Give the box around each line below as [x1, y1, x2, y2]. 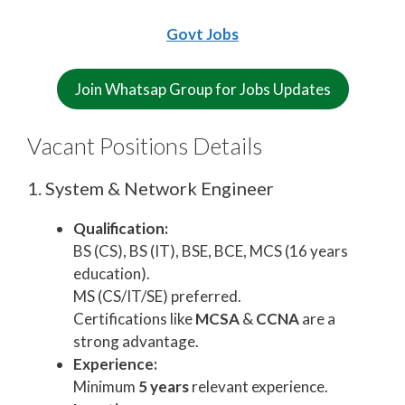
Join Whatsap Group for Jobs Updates [74, 79, 331, 99]
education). [73, 264, 150, 284]
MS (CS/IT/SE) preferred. [73, 287, 241, 306]
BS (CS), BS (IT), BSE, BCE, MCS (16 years [73, 241, 348, 261]
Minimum [73, 377, 138, 397]
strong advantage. [73, 332, 199, 352]
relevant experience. [189, 377, 328, 397]
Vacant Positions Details [27, 132, 262, 160]
